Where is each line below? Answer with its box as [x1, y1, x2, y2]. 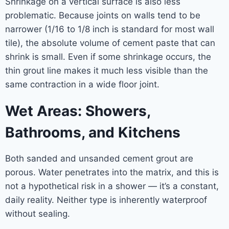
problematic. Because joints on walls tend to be [5, 10, 200, 20]
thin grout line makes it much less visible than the [5, 65, 208, 76]
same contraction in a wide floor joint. [5, 79, 159, 89]
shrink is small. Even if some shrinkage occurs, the [5, 52, 211, 62]
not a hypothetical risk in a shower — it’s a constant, [5, 181, 219, 191]
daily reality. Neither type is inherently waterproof [5, 195, 207, 205]
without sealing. [5, 209, 70, 219]
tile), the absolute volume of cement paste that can [5, 38, 215, 48]
